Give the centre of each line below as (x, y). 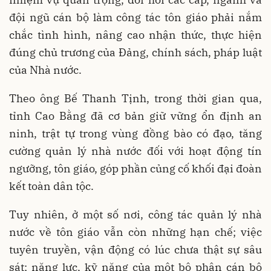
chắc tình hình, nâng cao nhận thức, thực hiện (135, 35)
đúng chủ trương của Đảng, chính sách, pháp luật (135, 53)
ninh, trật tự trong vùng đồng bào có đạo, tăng (135, 134)
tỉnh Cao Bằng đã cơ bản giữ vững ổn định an (135, 116)
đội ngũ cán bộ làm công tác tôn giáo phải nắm (135, 18)
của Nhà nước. (45, 70)
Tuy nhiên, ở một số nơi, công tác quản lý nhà (135, 215)
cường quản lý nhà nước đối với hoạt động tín (135, 151)
